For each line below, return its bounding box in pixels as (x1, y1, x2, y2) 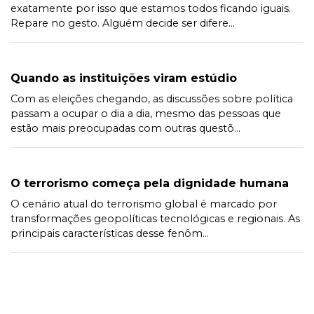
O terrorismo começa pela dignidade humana (11, 176, 289, 190)
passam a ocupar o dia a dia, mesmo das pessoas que (11, 107, 281, 120)
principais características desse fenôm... (11, 226, 209, 240)
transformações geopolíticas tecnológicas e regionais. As (11, 212, 300, 225)
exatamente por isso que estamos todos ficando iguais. (11, 1, 291, 15)
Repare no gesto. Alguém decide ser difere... (11, 16, 235, 29)
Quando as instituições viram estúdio (11, 71, 237, 85)
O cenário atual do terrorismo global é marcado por (11, 197, 277, 210)
